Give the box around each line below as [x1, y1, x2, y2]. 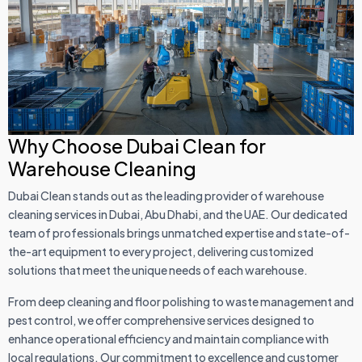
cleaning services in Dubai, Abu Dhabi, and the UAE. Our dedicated [8, 207, 347, 222]
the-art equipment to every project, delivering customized [8, 244, 314, 259]
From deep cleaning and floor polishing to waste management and [8, 294, 354, 309]
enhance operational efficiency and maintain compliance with [8, 331, 329, 347]
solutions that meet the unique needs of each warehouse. [8, 263, 308, 278]
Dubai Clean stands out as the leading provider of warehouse [8, 188, 324, 204]
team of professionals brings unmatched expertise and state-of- [8, 225, 350, 241]
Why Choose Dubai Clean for [8, 134, 266, 158]
